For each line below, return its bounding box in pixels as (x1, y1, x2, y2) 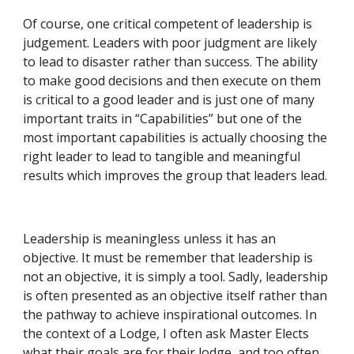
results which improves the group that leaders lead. (23, 167, 328, 184)
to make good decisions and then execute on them (23, 72, 322, 89)
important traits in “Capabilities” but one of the (23, 110, 303, 127)
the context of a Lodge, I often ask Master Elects (23, 325, 310, 342)
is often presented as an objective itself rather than (23, 287, 328, 304)
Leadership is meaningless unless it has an (23, 230, 277, 247)
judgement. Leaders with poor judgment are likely (23, 34, 318, 51)
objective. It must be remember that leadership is (23, 249, 314, 266)
